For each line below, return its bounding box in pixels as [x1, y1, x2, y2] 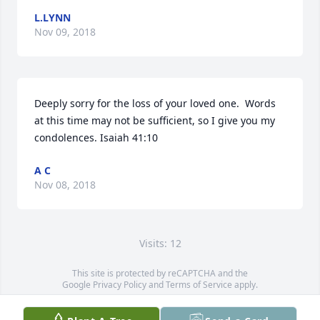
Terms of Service [166, 279, 232, 291]
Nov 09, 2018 [34, 25, 96, 39]
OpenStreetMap [143, 301, 207, 314]
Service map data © [62, 301, 144, 314]
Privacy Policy [93, 279, 146, 291]
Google [62, 279, 93, 291]
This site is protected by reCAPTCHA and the [72, 267, 248, 279]
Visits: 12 [139, 236, 181, 250]
